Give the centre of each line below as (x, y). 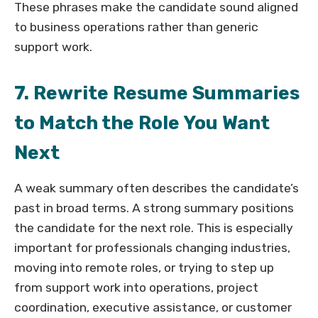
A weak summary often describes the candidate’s (157, 188)
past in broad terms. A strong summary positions (154, 208)
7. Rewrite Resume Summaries (157, 93)
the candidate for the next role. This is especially (154, 228)
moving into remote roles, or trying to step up (144, 268)
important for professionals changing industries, (152, 248)
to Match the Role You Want (142, 123)
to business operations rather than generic (136, 27)
